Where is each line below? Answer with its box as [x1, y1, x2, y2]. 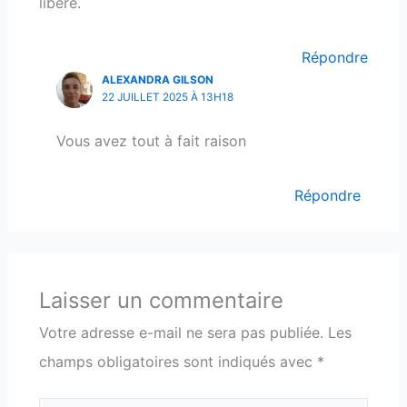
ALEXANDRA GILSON [101, 73, 213, 86]
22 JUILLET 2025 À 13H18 [101, 90, 233, 104]
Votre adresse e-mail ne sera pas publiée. [38, 323, 323, 342]
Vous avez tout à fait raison [55, 131, 246, 150]
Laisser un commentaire [38, 286, 283, 313]
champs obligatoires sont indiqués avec [38, 352, 317, 371]
